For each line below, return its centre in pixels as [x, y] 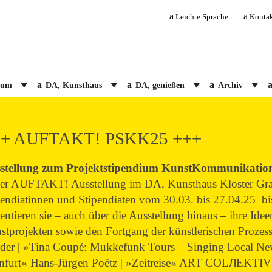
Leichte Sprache [202, 17]
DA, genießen [160, 85]
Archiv [230, 85]
